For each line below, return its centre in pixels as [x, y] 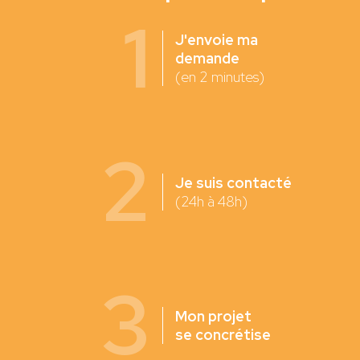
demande [207, 59]
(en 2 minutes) [219, 77]
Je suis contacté [233, 182]
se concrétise [223, 334]
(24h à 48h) [211, 201]
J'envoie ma [216, 40]
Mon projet [213, 316]
